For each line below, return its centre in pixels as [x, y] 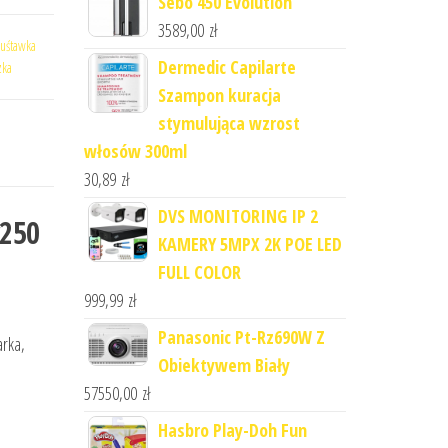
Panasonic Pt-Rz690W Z [241, 337]
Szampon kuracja [219, 95]
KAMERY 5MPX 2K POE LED [249, 244]
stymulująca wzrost [228, 123]
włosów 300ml [135, 151]
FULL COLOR [199, 272]
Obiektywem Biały [223, 365]
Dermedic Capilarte [226, 67]
